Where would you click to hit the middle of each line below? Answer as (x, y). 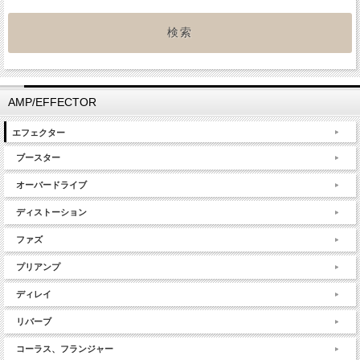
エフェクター (39, 133)
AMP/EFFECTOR (52, 102)
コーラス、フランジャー (65, 349)
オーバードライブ (51, 185)
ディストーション (51, 213)
